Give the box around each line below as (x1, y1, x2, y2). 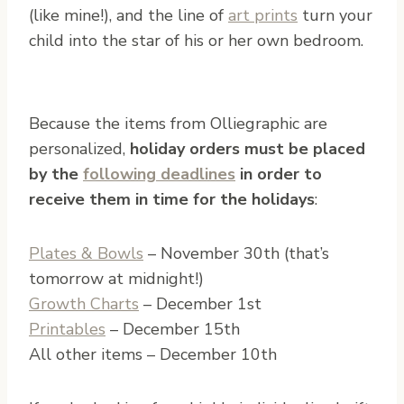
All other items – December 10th (29, 343, 277, 365)
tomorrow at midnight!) (29, 267, 204, 289)
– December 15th (106, 317, 240, 340)
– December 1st (139, 292, 262, 315)
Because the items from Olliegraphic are (29, 112, 327, 134)
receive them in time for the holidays (29, 188, 315, 210)
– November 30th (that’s (143, 242, 329, 264)
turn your (298, 4, 372, 26)
